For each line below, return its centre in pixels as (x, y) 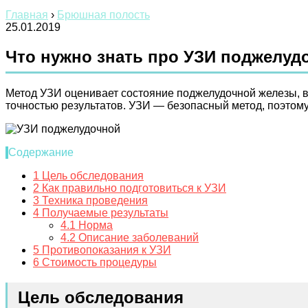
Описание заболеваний (137, 237)
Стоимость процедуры (98, 262)
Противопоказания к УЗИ (105, 250)
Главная (27, 15)
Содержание (41, 152)
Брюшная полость (103, 15)
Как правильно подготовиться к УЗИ (133, 188)
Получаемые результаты (104, 212)
